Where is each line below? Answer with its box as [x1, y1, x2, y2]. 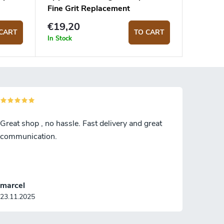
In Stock [47, 33, 72, 43]
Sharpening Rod [47, 14, 107, 26]
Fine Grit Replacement [47, 2, 130, 14]
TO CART [134, 27, 164, 37]
